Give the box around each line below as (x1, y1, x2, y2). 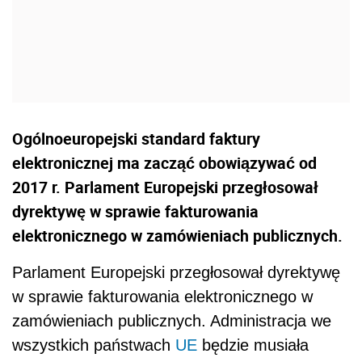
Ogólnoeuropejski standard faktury (12, 128, 260, 150)
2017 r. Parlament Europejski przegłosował (12, 176, 318, 199)
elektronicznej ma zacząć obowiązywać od (12, 152, 317, 175)
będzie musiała (197, 336, 309, 355)
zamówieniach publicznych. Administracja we (12, 312, 331, 330)
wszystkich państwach (12, 336, 175, 355)
